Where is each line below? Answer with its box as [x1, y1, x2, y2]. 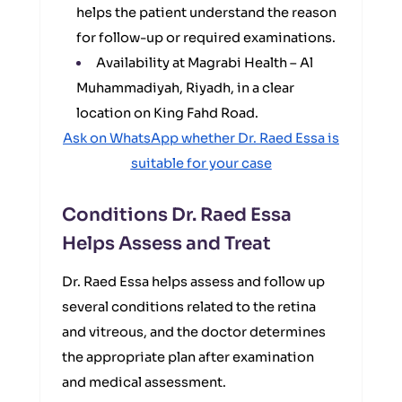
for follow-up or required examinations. [76, 30, 336, 46]
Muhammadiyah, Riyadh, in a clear [76, 80, 294, 96]
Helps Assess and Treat [62, 232, 271, 255]
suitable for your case [130, 155, 272, 171]
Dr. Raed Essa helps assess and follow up [62, 274, 325, 290]
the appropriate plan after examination [62, 349, 314, 365]
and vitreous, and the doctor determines [62, 324, 326, 340]
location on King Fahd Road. [76, 105, 258, 121]
